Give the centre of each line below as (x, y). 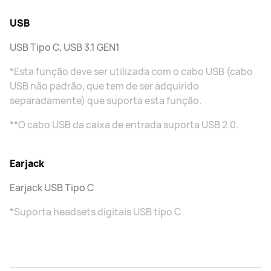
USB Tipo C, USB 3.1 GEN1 (65, 47)
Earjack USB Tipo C (52, 188)
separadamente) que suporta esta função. (106, 100)
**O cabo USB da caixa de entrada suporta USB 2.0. (124, 125)
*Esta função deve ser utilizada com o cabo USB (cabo (131, 71)
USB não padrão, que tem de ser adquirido (104, 86)
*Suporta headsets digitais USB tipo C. (96, 212)
